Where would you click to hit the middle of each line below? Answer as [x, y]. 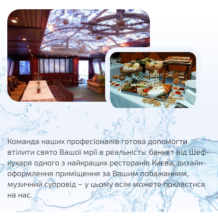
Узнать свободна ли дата [146, 196]
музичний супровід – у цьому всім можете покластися [106, 183]
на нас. [20, 194]
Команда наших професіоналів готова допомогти [97, 141]
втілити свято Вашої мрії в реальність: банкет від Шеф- [108, 151]
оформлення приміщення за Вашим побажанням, [98, 173]
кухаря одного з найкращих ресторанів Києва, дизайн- [107, 162]
